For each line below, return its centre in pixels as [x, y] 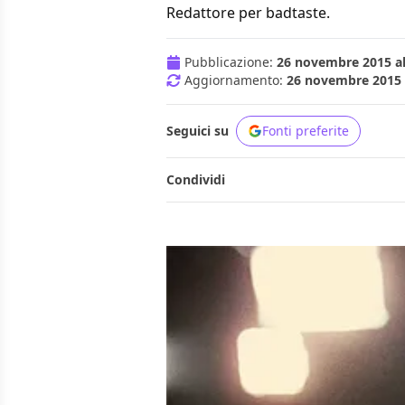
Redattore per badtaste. [248, 13]
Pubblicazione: [231, 62]
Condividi [196, 180]
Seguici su [198, 131]
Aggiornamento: [235, 80]
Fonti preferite [306, 131]
